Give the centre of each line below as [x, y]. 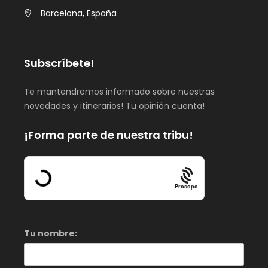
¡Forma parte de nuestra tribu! [109, 135]
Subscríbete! [59, 63]
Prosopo [186, 187]
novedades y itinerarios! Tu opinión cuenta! [114, 106]
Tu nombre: [51, 233]
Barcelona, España [79, 13]
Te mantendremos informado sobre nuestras [119, 91]
